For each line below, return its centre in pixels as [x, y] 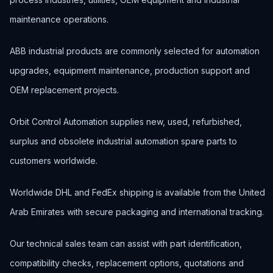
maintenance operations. [59, 19]
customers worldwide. [54, 161]
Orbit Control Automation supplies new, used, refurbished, [126, 122]
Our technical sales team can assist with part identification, [126, 243]
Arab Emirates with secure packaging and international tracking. [137, 212]
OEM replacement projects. [64, 90]
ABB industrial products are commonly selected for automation [135, 51]
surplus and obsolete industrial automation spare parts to [123, 141]
